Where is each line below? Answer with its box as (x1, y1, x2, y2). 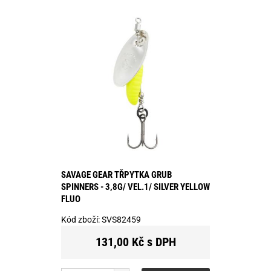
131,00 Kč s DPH (95, 234, 176, 249)
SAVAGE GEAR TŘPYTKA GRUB (61, 169, 172, 180)
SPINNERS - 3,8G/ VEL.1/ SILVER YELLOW (61, 181, 210, 192)
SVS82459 (102, 214, 141, 224)
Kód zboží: (61, 214, 102, 224)
